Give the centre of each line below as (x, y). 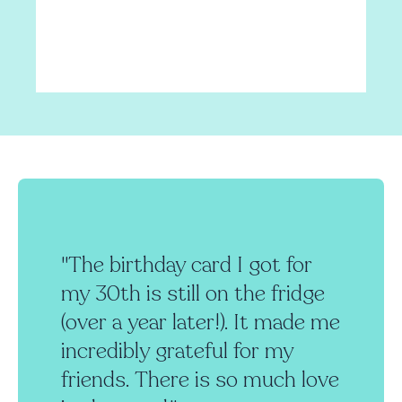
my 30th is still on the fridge (193, 294)
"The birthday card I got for (187, 265)
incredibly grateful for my (177, 351)
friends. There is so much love (200, 380)
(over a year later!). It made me (201, 323)
